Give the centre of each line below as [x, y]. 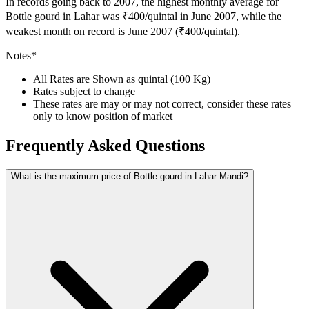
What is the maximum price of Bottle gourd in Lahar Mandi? [130, 176]
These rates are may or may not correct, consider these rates [162, 103]
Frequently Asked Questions [105, 145]
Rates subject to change [84, 91]
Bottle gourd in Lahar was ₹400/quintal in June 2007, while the [143, 16]
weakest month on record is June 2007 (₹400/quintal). [123, 31]
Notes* [21, 55]
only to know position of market [103, 116]
